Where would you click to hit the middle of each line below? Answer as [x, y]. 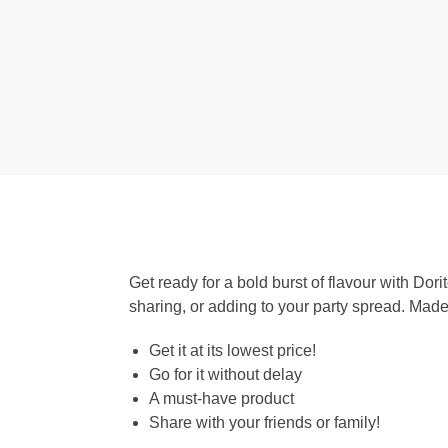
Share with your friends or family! [264, 422]
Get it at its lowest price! [232, 350]
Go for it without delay [225, 374]
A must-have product [221, 398]
